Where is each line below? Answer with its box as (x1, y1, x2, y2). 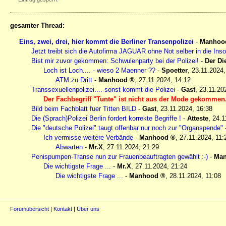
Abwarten (55, 143, 83, 151)
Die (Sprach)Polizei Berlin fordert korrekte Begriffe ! (31, 114, 181, 122)
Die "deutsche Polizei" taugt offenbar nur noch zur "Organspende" (31, 124, 223, 132)
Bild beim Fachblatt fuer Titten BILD (31, 104, 136, 112)
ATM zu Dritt (55, 76, 92, 84)
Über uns (77, 205, 99, 212)
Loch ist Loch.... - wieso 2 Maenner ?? (43, 66, 155, 74)
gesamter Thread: (10, 21, 65, 29)
